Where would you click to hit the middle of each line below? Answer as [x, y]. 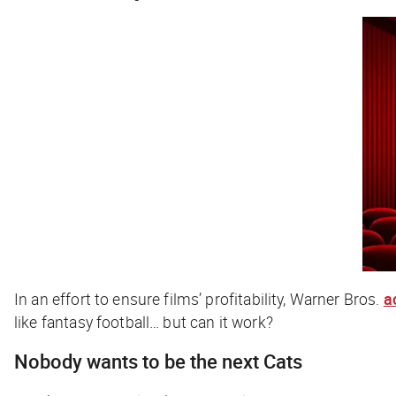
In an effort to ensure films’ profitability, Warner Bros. [199, 298]
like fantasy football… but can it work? [144, 321]
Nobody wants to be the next [139, 361]
